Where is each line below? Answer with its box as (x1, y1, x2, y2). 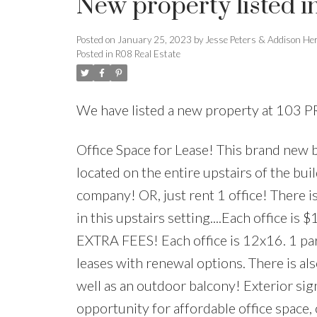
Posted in (76, 48, 113, 60)
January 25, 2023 (117, 34, 192, 46)
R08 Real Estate (115, 48, 180, 60)
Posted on (76, 34, 117, 46)
